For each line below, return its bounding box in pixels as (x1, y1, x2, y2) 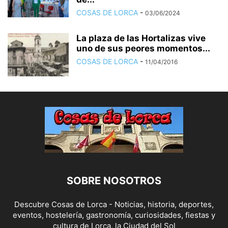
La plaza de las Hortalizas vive (76, 33, 206, 43)
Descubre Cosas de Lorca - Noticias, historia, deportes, (14, 199, 214, 209)
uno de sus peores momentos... (76, 43, 210, 53)
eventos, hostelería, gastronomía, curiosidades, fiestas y (13, 210, 215, 220)
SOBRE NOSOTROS (67, 175, 161, 187)
